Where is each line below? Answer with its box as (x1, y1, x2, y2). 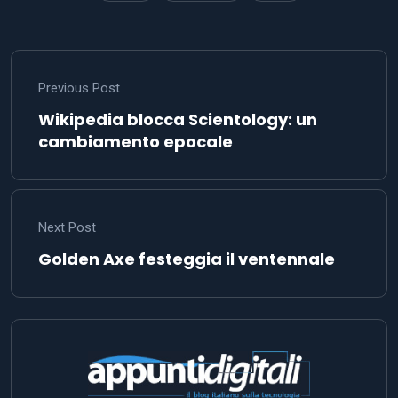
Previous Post (38, 80, 120, 97)
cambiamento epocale (38, 131, 233, 154)
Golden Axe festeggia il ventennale (38, 248, 335, 271)
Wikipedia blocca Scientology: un (38, 108, 317, 131)
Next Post (38, 219, 96, 236)
